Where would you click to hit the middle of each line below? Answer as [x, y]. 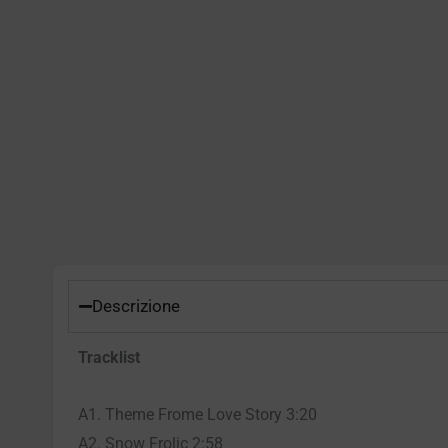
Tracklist [109, 357]
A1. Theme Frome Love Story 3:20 [197, 414]
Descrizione [136, 305]
